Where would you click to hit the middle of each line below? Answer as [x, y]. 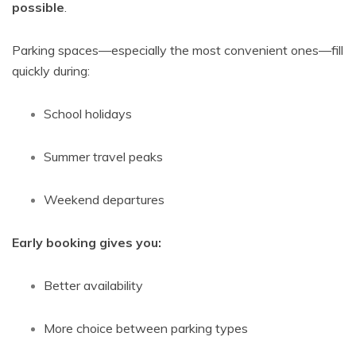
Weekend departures [104, 199]
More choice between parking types [146, 328]
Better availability [93, 285]
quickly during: [51, 71]
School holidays [88, 114]
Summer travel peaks [103, 157]
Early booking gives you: [87, 242]
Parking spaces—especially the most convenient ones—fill [178, 50]
